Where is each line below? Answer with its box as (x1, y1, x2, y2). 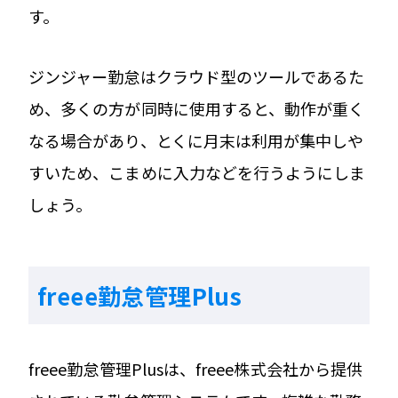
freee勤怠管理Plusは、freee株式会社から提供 (28, 356, 363, 380)
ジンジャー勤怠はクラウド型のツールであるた (28, 64, 365, 88)
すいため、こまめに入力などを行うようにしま (28, 160, 366, 184)
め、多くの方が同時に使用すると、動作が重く (28, 96, 365, 120)
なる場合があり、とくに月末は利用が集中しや (28, 128, 364, 152)
